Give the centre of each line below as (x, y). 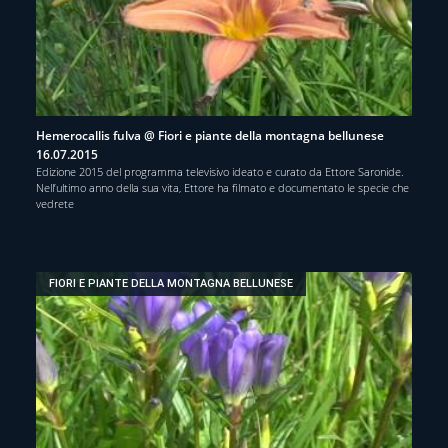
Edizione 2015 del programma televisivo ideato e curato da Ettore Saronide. (220, 171)
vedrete (55, 203)
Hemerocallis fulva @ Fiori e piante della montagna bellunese (210, 135)
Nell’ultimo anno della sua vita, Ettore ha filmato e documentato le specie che (222, 187)
